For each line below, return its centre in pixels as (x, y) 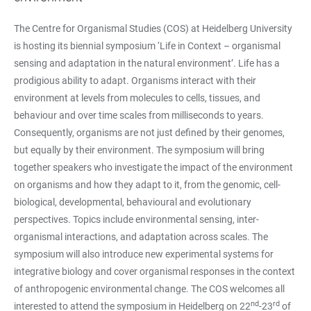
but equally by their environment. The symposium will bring (139, 150)
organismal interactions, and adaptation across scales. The (141, 236)
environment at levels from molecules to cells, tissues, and (137, 98)
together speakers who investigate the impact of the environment (153, 167)
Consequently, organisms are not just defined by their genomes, (149, 132)
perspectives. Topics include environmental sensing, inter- (136, 219)
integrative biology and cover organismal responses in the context (154, 271)
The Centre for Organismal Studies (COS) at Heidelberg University (153, 28)
